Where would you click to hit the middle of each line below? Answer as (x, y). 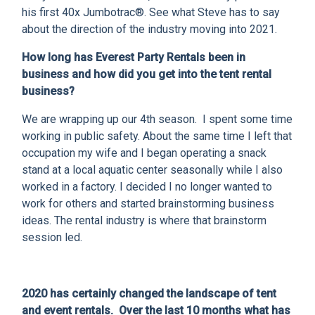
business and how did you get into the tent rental (147, 75)
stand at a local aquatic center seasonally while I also (152, 170)
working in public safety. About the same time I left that (157, 136)
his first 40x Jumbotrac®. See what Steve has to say (151, 13)
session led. (53, 238)
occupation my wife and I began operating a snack (144, 153)
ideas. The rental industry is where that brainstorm (144, 221)
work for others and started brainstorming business (148, 204)
